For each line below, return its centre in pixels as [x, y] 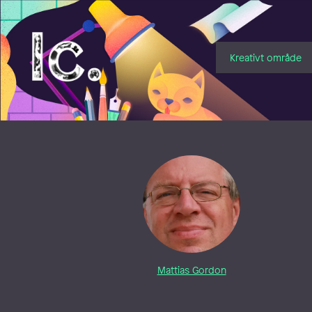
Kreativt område [265, 57]
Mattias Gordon [192, 270]
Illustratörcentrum [83, 38]
